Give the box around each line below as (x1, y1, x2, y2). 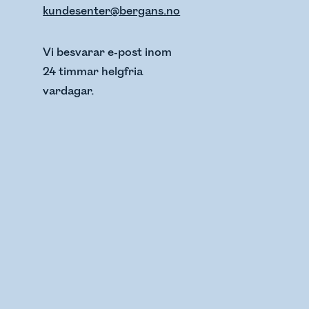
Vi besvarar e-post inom (43, 46, 172, 59)
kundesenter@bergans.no (43, 4, 181, 18)
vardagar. (43, 84, 94, 98)
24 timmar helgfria (43, 65, 143, 79)
